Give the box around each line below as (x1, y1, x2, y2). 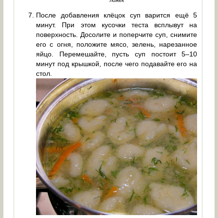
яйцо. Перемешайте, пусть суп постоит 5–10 (36, 50, 198, 58)
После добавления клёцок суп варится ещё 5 (36, 11, 198, 19)
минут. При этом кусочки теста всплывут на (36, 21, 198, 29)
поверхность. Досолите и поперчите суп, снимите (36, 31, 198, 39)
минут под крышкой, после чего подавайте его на (36, 60, 198, 68)
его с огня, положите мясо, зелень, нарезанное (36, 40, 198, 49)
